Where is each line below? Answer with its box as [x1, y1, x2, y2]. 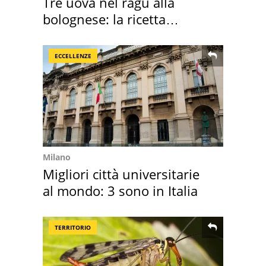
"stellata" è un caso [43, 26, 160, 45]
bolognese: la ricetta [43, 9, 166, 28]
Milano [43, 151, 71, 163]
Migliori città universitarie [43, 164, 199, 183]
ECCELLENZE [55, 51, 91, 60]
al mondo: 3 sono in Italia [43, 181, 198, 199]
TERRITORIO [55, 223, 91, 232]
